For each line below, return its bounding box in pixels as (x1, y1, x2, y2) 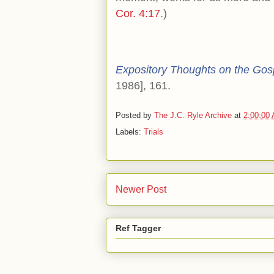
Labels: (116, 127, 144, 137)
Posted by (116, 111, 154, 120)
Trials (144, 127, 163, 137)
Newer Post (116, 184, 166, 195)
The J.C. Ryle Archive (154, 111, 234, 120)
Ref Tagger (116, 223, 161, 234)
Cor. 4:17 (116, 7, 160, 20)
